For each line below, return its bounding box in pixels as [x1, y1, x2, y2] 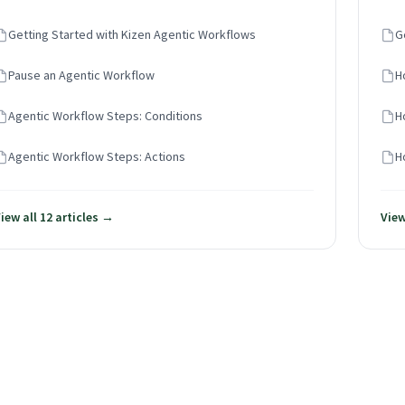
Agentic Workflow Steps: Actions [8, 148, 185, 165]
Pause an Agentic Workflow [8, 67, 155, 83]
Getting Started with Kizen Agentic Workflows [8, 26, 256, 42]
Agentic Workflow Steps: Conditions [8, 108, 202, 124]
